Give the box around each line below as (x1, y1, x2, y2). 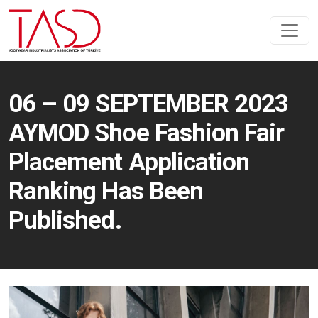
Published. (9, 205, 121, 235)
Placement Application (9, 147, 250, 177)
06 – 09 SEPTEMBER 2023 (9, 89, 289, 119)
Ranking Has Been (9, 176, 203, 206)
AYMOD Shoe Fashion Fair (9, 118, 285, 148)
